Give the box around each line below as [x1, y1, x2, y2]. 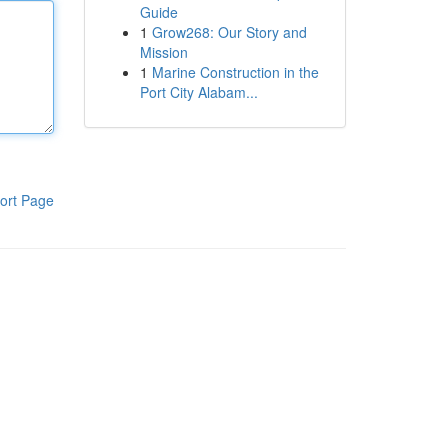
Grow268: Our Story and [151, 22, 307, 42]
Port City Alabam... [139, 82, 258, 102]
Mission [139, 42, 188, 62]
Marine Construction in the [151, 62, 319, 82]
